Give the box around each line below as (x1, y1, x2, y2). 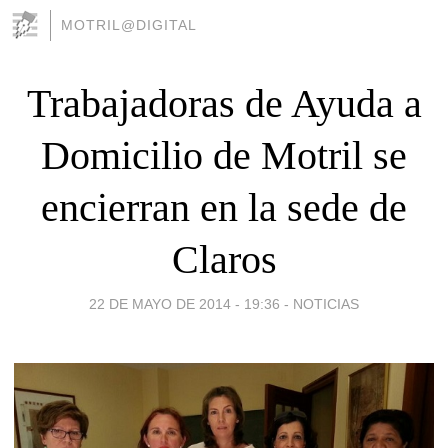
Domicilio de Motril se (41, 132, 407, 178)
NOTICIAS (293, 295, 359, 312)
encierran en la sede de (41, 184, 407, 230)
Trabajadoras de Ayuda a (26, 80, 422, 126)
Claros (171, 236, 277, 282)
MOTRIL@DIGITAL (61, 17, 197, 33)
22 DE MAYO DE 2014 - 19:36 (89, 295, 280, 312)
